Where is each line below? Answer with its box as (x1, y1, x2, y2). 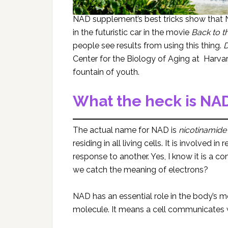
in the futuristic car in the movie (73, 27, 191, 37)
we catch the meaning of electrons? (73, 164, 208, 175)
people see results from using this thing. (73, 40, 223, 50)
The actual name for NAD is (73, 125, 179, 135)
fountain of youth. (73, 67, 139, 77)
